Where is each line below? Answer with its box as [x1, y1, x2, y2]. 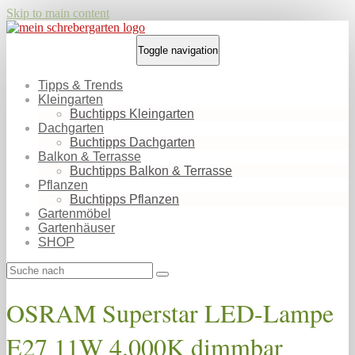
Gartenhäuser [38, 221, 115, 235]
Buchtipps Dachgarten [70, 136, 195, 149]
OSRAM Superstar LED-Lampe [6, 296, 334, 330]
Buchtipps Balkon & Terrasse [70, 164, 232, 177]
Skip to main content [6, 6, 109, 20]
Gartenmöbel [38, 207, 111, 220]
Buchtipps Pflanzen [70, 193, 179, 206]
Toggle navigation [137, 44, 218, 56]
